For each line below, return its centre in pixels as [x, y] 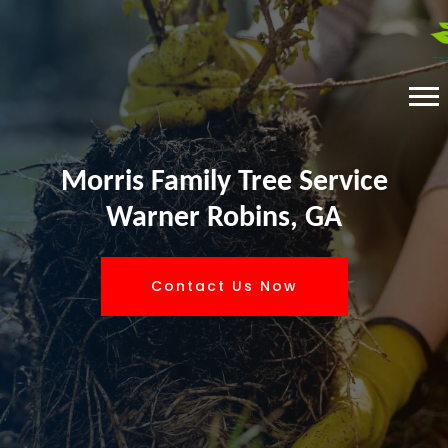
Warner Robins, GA [224, 218]
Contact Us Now [224, 286]
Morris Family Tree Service [224, 182]
